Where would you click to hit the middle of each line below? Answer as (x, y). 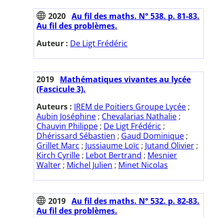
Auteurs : (55, 107)
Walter (49, 165)
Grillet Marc (58, 146)
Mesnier (162, 155)
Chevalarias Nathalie (139, 117)
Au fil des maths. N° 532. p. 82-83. (136, 201)
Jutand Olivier (170, 146)
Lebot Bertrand (114, 155)
